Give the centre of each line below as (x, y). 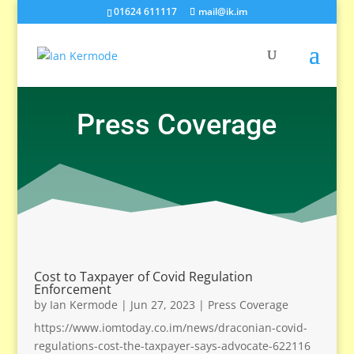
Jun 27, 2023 (162, 305)
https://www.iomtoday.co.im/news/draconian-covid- (170, 328)
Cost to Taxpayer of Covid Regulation (143, 277)
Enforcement (72, 289)
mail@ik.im (222, 11)
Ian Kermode (83, 305)
